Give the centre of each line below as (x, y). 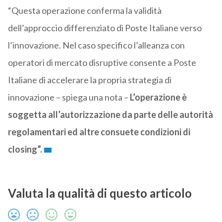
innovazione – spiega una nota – (69, 97)
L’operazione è (158, 97)
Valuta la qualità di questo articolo (100, 193)
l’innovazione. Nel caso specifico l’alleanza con (96, 45)
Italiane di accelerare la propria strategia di (89, 80)
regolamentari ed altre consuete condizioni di (99, 132)
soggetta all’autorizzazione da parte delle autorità (110, 115)
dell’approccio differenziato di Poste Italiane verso (105, 28)
